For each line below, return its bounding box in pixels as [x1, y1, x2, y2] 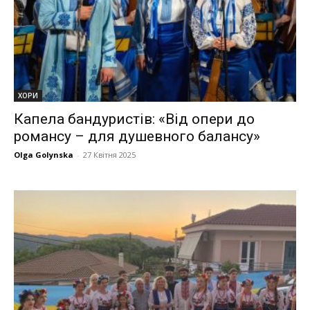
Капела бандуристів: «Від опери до [14, 110, 255, 127]
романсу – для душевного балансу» [14, 127, 260, 145]
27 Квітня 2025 [83, 149, 136, 160]
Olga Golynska [14, 149, 73, 160]
